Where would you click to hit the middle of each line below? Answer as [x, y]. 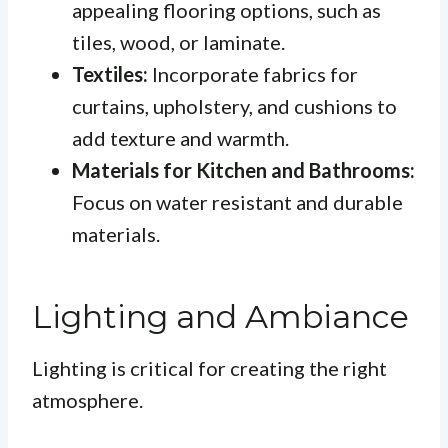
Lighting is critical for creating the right [209, 368]
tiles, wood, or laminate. [178, 42]
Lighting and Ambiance [220, 317]
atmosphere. [87, 400]
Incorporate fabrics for [253, 74]
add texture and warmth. [180, 138]
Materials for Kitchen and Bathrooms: [243, 170]
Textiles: [110, 74]
